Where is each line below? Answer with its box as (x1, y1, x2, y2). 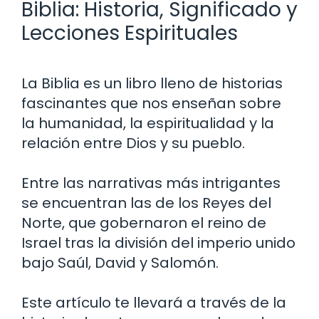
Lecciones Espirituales (21, 19, 238, 47)
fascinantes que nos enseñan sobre (21, 93, 281, 113)
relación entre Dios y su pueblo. (21, 132, 245, 153)
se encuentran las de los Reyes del (21, 192, 271, 213)
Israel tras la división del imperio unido (21, 232, 296, 253)
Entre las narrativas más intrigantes (21, 172, 281, 193)
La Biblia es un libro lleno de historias (21, 73, 283, 93)
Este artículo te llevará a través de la (21, 292, 286, 313)
